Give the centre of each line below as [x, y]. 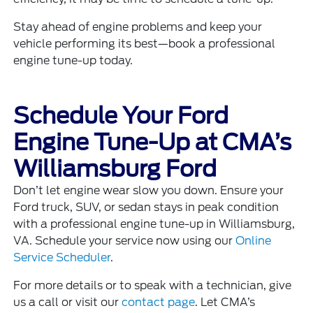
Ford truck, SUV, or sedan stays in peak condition [146, 207]
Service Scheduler [62, 257]
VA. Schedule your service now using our [125, 240]
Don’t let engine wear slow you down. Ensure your [149, 190]
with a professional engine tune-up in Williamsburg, [154, 224]
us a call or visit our [68, 302]
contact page [159, 302]
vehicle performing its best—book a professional [145, 43]
